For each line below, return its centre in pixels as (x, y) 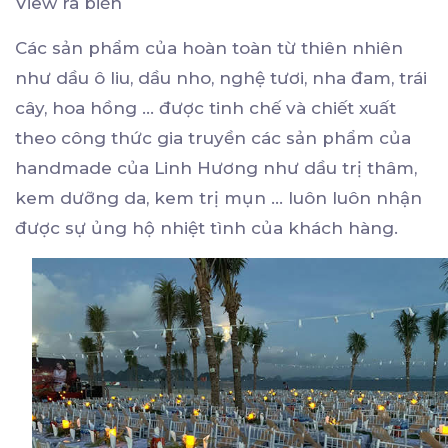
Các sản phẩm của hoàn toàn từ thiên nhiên (209, 48)
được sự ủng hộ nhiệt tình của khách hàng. (209, 228)
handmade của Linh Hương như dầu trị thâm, (216, 168)
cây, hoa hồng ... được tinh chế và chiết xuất (205, 108)
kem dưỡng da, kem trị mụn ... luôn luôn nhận (218, 198)
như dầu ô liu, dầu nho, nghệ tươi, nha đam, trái (221, 78)
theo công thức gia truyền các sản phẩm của (213, 138)
